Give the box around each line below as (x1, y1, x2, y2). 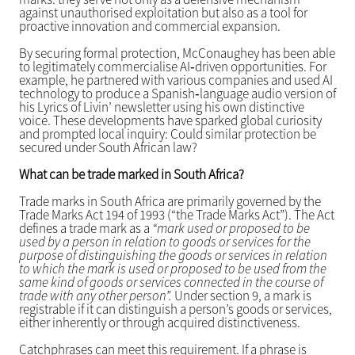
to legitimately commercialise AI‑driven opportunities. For (18, 58, 326, 76)
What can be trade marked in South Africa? (18, 166, 244, 184)
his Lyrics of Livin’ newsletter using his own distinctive (18, 98, 304, 116)
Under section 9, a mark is (171, 287, 311, 305)
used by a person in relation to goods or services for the (18, 233, 311, 251)
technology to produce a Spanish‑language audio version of (18, 85, 336, 103)
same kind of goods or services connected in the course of (18, 273, 323, 292)
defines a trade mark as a (18, 219, 152, 238)
